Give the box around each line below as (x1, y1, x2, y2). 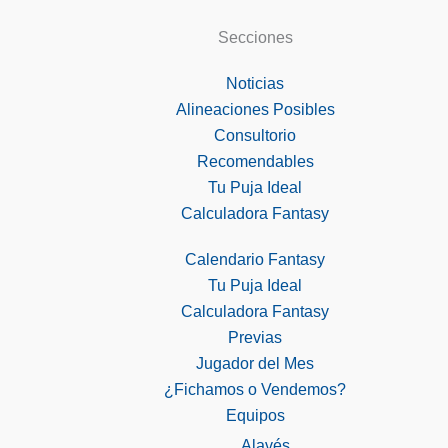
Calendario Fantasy (185, 250, 326, 268)
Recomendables (196, 152, 314, 170)
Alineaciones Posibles (175, 100, 335, 118)
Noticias (226, 74, 285, 92)
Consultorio (214, 126, 297, 144)
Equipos (225, 406, 285, 424)
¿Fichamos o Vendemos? (164, 380, 347, 398)
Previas (228, 328, 283, 346)
